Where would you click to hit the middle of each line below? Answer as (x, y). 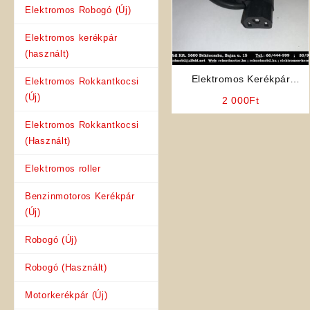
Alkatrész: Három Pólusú (241, 93)
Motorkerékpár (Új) (66, 295)
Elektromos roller (63, 168)
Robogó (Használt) (66, 267)
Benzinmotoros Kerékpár (80, 196)
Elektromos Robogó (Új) (78, 10)
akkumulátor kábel (240, 108)
